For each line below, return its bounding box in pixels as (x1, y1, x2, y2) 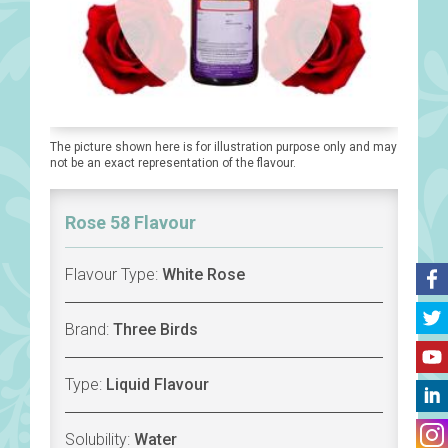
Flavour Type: (65, 265, 162, 285)
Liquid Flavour (106, 375, 209, 395)
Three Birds (113, 320, 198, 340)
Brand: (65, 320, 113, 340)
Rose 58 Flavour (65, 212, 196, 234)
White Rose (162, 265, 245, 285)
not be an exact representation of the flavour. (50, 156, 296, 171)
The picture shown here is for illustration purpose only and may (50, 140, 397, 155)
